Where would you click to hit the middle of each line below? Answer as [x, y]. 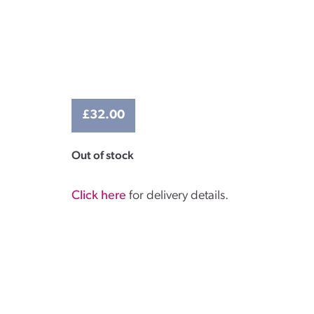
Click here [99, 196]
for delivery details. [177, 196]
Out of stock [103, 156]
